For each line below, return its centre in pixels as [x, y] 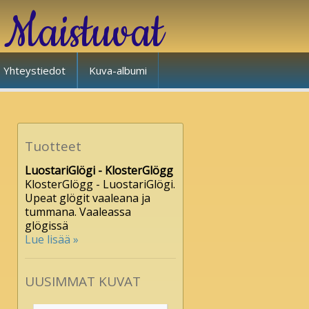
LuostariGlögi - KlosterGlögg [99, 170]
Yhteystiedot [34, 70]
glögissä [47, 226]
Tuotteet [53, 146]
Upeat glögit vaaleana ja [88, 198]
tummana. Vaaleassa [78, 212]
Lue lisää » [52, 239]
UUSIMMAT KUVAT [83, 281]
